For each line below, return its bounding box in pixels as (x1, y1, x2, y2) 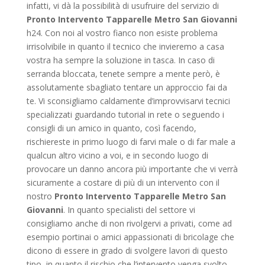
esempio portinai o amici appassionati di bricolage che (26, 231, 234, 243)
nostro (26, 190, 54, 202)
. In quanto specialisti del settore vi (63, 203, 195, 215)
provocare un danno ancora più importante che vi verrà (26, 163, 238, 174)
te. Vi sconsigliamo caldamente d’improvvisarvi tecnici (26, 95, 230, 106)
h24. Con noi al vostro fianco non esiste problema (26, 27, 218, 38)
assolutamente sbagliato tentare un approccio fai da (26, 81, 227, 93)
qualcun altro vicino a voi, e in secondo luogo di (26, 149, 208, 161)
